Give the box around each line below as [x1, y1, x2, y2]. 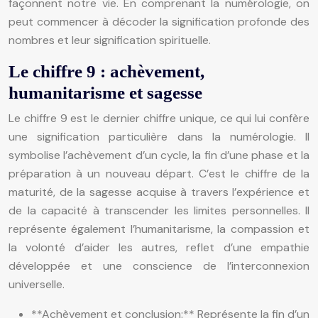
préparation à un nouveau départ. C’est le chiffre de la [9, 165, 309, 181]
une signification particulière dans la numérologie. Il [9, 128, 309, 144]
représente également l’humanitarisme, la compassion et [9, 221, 309, 236]
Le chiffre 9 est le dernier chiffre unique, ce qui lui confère [9, 110, 309, 126]
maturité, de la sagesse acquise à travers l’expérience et [9, 184, 309, 199]
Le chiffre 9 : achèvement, [9, 61, 204, 81]
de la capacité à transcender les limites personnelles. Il [9, 202, 309, 218]
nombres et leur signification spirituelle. [9, 32, 211, 48]
